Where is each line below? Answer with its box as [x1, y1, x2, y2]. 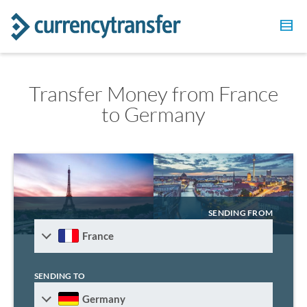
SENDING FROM [208, 207, 273, 218]
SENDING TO [34, 270, 86, 281]
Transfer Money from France [29, 81, 278, 106]
